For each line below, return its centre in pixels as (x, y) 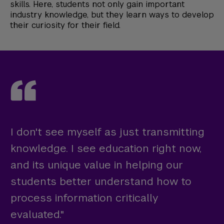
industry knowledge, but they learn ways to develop (112, 15)
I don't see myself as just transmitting (107, 132)
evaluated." (37, 214)
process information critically (84, 198)
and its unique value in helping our (97, 165)
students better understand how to (101, 181)
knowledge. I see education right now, (106, 148)
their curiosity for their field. (65, 25)
